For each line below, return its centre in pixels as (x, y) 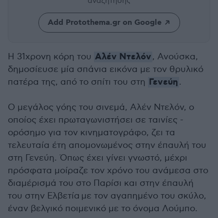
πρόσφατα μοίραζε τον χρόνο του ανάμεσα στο (108, 171)
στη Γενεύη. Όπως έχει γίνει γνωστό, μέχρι (98, 158)
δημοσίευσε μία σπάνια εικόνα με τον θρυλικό (106, 69)
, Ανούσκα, (175, 57)
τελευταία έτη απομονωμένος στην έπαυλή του (107, 145)
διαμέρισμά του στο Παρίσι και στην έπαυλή (101, 183)
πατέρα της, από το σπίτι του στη (78, 82)
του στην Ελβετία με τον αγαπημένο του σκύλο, (107, 196)
